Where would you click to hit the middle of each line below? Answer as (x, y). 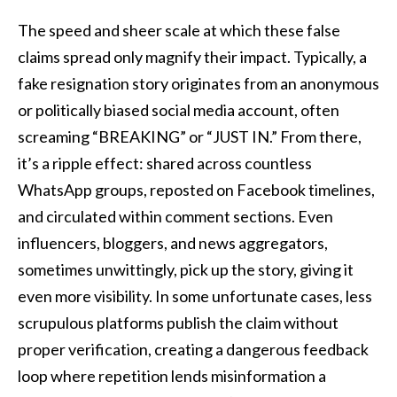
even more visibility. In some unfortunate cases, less (195, 296)
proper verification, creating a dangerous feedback (193, 349)
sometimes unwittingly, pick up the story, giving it (186, 269)
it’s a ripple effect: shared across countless (165, 163)
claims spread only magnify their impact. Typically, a (192, 56)
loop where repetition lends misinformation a (172, 375)
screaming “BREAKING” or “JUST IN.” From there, (190, 136)
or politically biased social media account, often (179, 109)
